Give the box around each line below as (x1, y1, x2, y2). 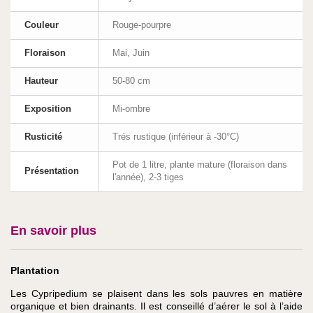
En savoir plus (10, 224, 96, 238)
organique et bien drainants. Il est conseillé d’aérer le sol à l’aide (10, 300, 303, 312)
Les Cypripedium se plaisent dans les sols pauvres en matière (10, 287, 303, 299)
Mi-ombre (112, 103, 150, 115)
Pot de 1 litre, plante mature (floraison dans (112, 159, 287, 170)
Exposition (24, 103, 71, 115)
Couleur (24, 20, 59, 31)
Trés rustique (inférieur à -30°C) (112, 131, 239, 143)
